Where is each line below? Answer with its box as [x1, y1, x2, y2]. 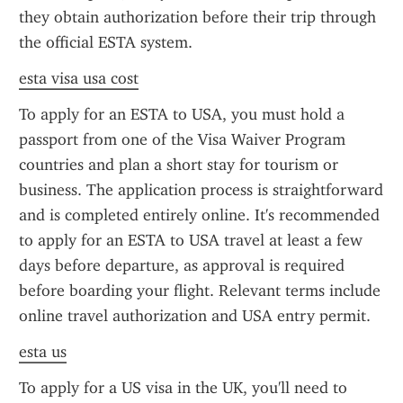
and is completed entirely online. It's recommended [19, 205, 380, 225]
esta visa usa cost [19, 68, 139, 88]
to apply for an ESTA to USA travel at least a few [19, 230, 363, 250]
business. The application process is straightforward [19, 180, 383, 200]
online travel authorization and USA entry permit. [19, 306, 371, 326]
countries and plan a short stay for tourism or [19, 155, 338, 175]
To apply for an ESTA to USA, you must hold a [19, 104, 345, 124]
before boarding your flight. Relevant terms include [19, 281, 381, 300]
